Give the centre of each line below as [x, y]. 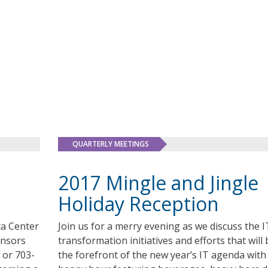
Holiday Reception [138, 204]
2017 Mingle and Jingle [158, 183]
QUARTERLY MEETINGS [110, 144]
